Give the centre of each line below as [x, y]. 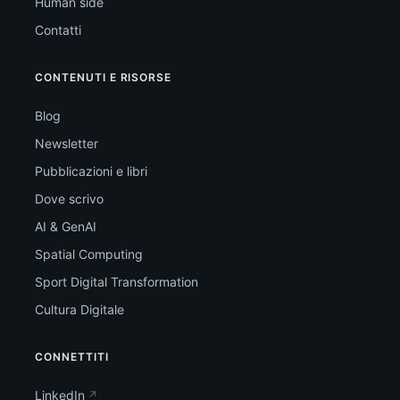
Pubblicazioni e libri [91, 171]
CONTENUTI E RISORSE [104, 77]
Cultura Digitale [79, 309]
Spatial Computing [89, 254]
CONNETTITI [72, 357]
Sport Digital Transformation [117, 282]
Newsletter [67, 143]
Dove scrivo [69, 199]
